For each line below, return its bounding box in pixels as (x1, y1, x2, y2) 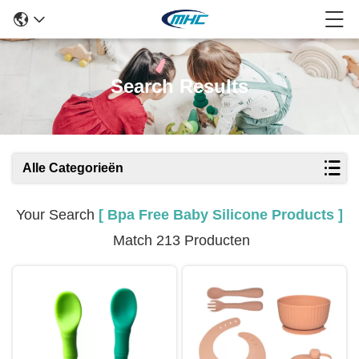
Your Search (16, 207, 99, 223)
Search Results (111, 75, 248, 97)
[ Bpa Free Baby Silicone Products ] (99, 207, 343, 223)
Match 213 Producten (109, 232, 250, 248)
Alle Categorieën (22, 161, 123, 175)
